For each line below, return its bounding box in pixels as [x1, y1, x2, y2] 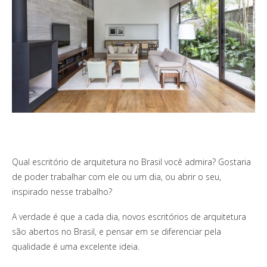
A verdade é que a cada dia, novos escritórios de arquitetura [12, 211, 246, 223]
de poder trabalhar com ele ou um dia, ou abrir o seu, [12, 171, 221, 183]
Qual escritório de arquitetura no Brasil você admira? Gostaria [12, 156, 251, 168]
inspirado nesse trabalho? [12, 186, 112, 198]
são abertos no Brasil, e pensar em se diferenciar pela [12, 226, 221, 238]
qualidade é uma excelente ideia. [12, 241, 139, 253]
